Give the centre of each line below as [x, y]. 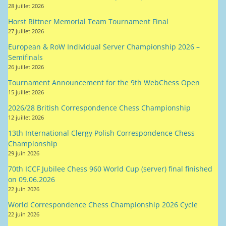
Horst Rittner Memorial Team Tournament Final [88, 21]
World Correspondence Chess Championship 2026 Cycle [103, 204]
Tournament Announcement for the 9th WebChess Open [104, 82]
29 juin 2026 [24, 153]
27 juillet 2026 [26, 31]
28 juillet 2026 [26, 6]
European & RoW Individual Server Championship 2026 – [104, 46]
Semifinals [25, 57]
